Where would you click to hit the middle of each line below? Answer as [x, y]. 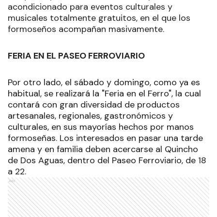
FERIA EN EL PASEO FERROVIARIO [76, 56]
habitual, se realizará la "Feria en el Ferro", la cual [104, 94]
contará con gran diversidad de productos [94, 105]
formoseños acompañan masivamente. [86, 29]
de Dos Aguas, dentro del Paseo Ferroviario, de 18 [107, 161]
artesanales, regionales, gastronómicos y [90, 116]
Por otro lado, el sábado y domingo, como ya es [104, 83]
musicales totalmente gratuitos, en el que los [99, 18]
